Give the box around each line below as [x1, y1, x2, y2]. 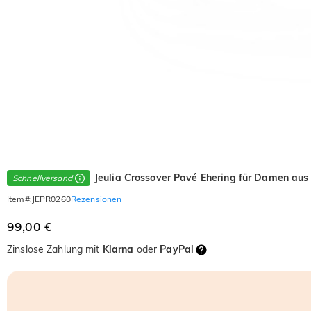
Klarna [102, 243, 134, 256]
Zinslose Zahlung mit [7, 243, 103, 256]
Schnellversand [12, 173, 72, 184]
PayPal [160, 243, 194, 256]
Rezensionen [70, 193, 122, 204]
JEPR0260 [31, 194, 71, 205]
